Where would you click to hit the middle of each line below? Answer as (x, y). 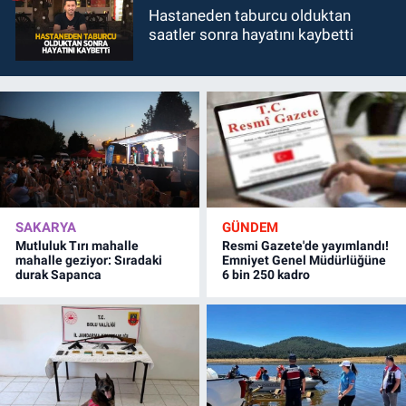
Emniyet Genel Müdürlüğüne (304, 260)
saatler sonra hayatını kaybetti (251, 35)
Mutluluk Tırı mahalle (77, 245)
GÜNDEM (251, 227)
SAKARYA (46, 227)
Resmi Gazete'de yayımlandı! (306, 245)
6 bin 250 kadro (266, 274)
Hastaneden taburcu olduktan (250, 16)
